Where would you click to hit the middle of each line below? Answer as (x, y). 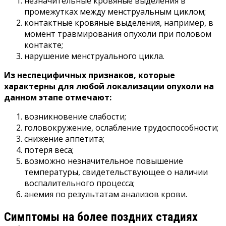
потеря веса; (49, 150)
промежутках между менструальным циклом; (115, 11)
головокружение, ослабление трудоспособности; (121, 127)
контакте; (44, 45)
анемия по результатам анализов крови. (106, 194)
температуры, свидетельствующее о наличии (116, 172)
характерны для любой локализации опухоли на (109, 86)
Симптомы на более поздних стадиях (101, 217)
